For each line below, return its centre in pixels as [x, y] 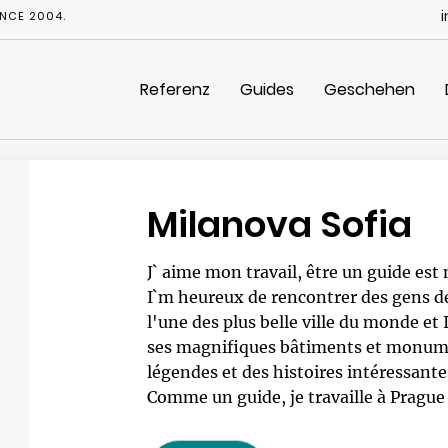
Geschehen [369, 89]
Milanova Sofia [279, 224]
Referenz [175, 89]
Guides [267, 89]
